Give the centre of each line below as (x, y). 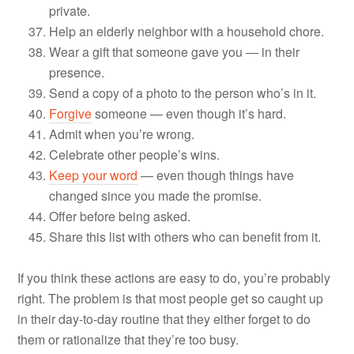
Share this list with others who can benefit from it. (185, 236)
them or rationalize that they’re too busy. (128, 339)
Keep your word (94, 175)
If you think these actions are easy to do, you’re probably (174, 277)
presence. (77, 72)
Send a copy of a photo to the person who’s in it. (183, 92)
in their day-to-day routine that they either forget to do (164, 318)
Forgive (71, 113)
